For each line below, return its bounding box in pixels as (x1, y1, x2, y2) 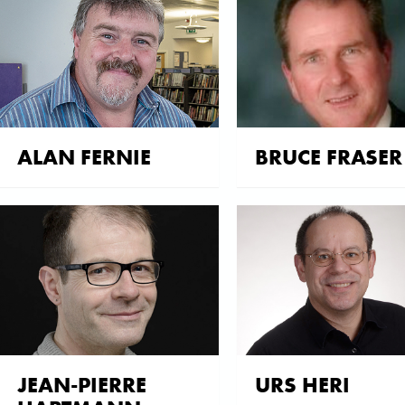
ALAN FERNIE (17, 143, 151, 170)
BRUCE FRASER (255, 143, 403, 170)
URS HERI (255, 372, 351, 399)
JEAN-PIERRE (17, 372, 146, 399)
